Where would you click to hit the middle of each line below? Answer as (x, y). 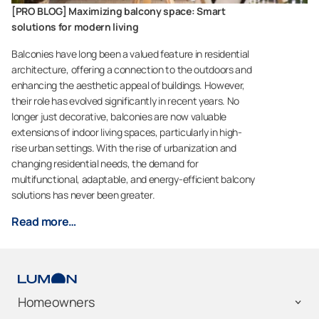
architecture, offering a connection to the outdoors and (132, 70)
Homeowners (56, 302)
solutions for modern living (75, 27)
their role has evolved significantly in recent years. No (126, 101)
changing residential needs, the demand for (105, 164)
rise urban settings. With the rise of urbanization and (124, 148)
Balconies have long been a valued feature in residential (131, 54)
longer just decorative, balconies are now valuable (119, 117)
